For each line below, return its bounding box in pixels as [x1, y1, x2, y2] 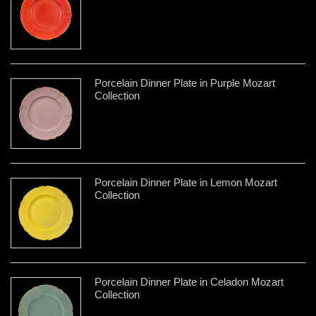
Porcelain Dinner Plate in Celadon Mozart [95, 275, 284, 288]
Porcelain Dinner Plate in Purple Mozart [95, 76, 275, 89]
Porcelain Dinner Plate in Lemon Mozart [95, 176, 277, 188]
